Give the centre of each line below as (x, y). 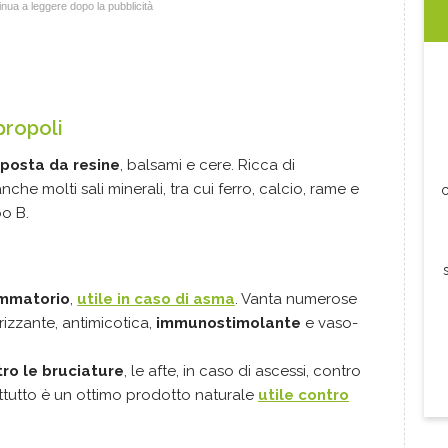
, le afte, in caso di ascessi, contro (242, 371)
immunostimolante (228, 323)
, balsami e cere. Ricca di (207, 165)
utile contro (303, 395)
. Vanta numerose (296, 299)
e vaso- (329, 323)
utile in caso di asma (156, 299)
